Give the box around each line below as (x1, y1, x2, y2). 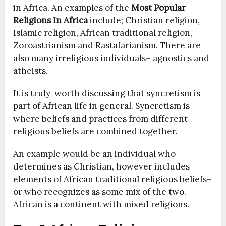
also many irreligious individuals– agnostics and (13, 52, 210, 64)
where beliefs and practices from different (13, 112, 188, 124)
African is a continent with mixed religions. (13, 198, 190, 210)
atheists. (13, 65, 48, 76)
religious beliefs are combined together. (13, 125, 178, 137)
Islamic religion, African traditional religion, (13, 27, 193, 38)
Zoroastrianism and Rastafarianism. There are (13, 39, 201, 51)
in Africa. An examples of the (13, 2, 132, 13)
